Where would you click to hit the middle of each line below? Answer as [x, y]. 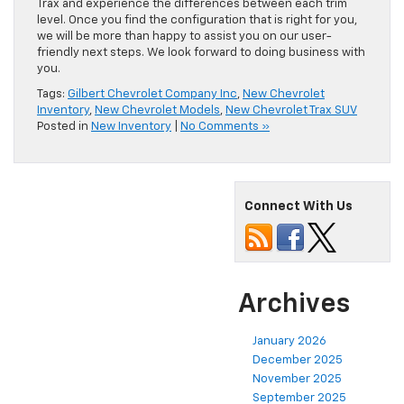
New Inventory [131, 127]
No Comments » [225, 127]
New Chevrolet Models [157, 111]
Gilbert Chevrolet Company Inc [152, 95]
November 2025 [297, 380]
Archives [294, 305]
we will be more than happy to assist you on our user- [184, 37]
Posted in [64, 127]
